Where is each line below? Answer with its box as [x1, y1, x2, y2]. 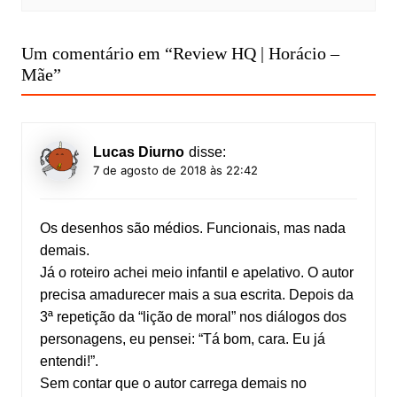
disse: [188, 144, 226, 160]
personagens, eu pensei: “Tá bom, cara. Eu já [39, 331, 325, 346]
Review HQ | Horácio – [172, 43, 339, 63]
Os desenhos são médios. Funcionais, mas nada [39, 220, 346, 236]
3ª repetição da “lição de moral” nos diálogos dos [39, 308, 346, 324]
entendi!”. [39, 353, 98, 369]
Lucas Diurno [92, 144, 184, 160]
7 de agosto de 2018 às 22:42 [92, 162, 258, 177]
